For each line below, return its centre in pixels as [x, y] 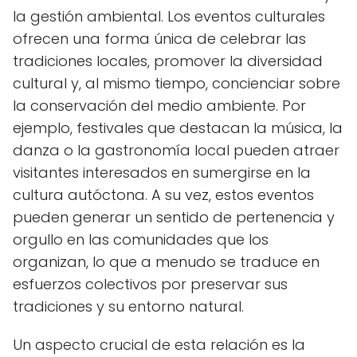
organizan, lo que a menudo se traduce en [166, 261]
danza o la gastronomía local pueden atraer [176, 150]
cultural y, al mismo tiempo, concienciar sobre [177, 83]
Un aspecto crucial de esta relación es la [159, 344]
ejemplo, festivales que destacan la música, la [178, 127]
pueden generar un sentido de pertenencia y [174, 217]
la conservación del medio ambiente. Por [159, 105]
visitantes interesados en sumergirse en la [162, 172]
